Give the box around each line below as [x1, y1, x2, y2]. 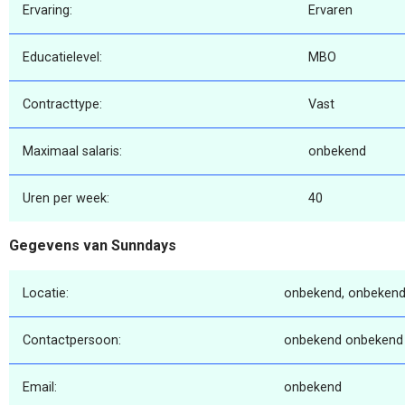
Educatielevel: [23, 50, 102, 66]
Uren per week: [23, 191, 109, 207]
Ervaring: [23, 3, 72, 19]
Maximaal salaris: [23, 144, 122, 160]
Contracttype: [23, 97, 102, 113]
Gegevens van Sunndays [9, 237, 176, 255]
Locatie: [23, 285, 69, 301]
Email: [23, 379, 57, 395]
